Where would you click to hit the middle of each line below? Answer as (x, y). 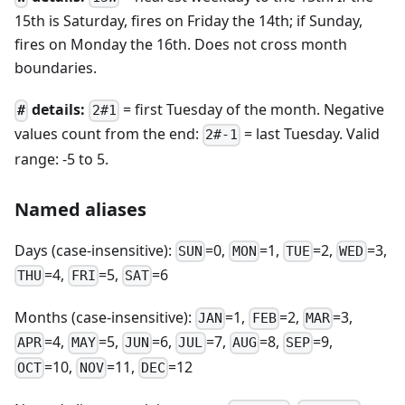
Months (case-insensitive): (105, 318)
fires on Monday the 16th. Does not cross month (181, 45)
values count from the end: (108, 134)
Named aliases (80, 209)
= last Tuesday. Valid (311, 134)
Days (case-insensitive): (95, 250)
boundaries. (56, 68)
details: (57, 110)
